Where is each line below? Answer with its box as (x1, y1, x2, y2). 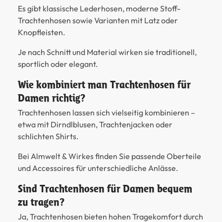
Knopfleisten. (18, 27, 65, 38)
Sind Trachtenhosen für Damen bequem (18, 182, 192, 195)
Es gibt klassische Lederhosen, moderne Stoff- (18, 3, 180, 14)
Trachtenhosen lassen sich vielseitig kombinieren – (18, 108, 195, 118)
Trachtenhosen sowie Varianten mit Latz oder (18, 15, 178, 26)
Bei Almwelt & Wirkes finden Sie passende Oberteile (18, 151, 201, 162)
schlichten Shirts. (18, 131, 79, 142)
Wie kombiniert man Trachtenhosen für (18, 78, 191, 91)
